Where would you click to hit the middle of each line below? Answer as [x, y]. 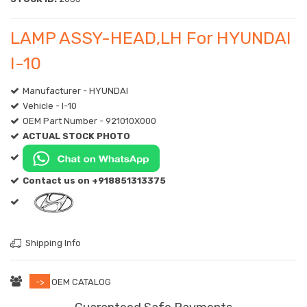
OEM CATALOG [81, 282]
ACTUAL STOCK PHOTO [76, 136]
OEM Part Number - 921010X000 [89, 121]
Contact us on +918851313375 [94, 180]
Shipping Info [53, 243]
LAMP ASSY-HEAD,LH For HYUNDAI [151, 38]
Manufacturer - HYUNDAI [75, 90]
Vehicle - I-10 [50, 106]
